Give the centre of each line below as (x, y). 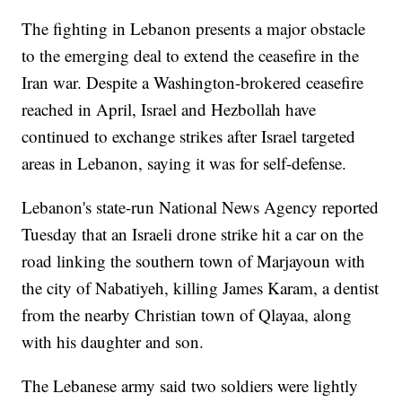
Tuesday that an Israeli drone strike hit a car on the (193, 233)
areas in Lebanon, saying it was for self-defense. (184, 162)
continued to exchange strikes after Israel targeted (189, 135)
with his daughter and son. (113, 341)
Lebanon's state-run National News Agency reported (201, 206)
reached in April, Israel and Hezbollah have (169, 109)
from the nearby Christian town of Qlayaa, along (187, 314)
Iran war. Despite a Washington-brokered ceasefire (193, 82)
